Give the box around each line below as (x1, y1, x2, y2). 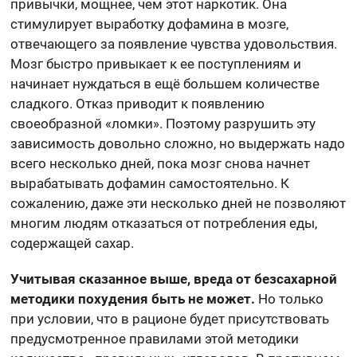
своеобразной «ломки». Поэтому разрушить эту (10, 116, 316, 132)
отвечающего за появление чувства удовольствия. (10, 36, 338, 53)
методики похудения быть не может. (10, 291, 256, 308)
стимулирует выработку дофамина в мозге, (10, 16, 289, 33)
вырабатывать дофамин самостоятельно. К (10, 175, 290, 192)
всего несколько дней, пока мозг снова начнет (10, 155, 311, 172)
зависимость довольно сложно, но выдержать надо (10, 135, 346, 152)
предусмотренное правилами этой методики (10, 331, 300, 347)
